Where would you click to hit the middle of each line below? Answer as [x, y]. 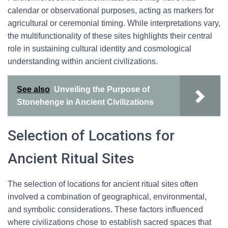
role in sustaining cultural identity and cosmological [99, 49]
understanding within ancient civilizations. [83, 61]
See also [33, 89]
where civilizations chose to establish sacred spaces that [109, 222]
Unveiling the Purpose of [102, 89]
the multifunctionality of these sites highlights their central [110, 36]
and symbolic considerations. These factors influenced [105, 209]
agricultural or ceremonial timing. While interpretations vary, [114, 23]
